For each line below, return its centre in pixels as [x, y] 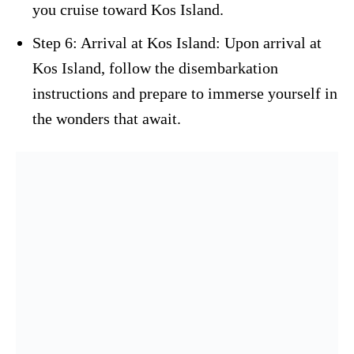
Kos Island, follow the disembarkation [155, 68]
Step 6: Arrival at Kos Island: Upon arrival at [177, 42]
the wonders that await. [107, 118]
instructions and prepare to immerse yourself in [185, 93]
